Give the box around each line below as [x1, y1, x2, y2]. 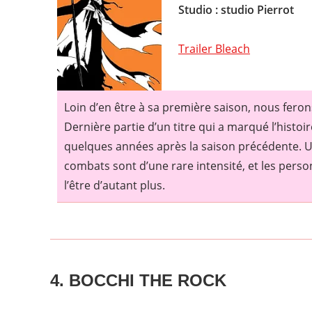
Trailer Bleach [178, 40, 250, 56]
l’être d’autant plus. [64, 177, 165, 193]
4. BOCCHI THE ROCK [50, 270, 226, 290]
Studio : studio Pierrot [178, 1, 294, 17]
